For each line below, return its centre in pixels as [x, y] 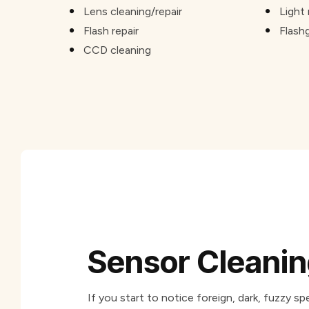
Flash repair [111, 31]
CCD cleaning [118, 50]
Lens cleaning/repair [133, 12]
